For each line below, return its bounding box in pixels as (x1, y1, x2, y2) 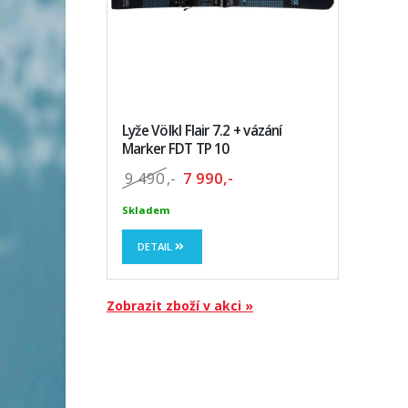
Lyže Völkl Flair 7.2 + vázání (122, 121, 282, 141)
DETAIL (138, 239, 175, 253)
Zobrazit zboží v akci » (107, 296, 253, 314)
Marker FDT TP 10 (122, 139, 229, 159)
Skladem (122, 203, 170, 218)
